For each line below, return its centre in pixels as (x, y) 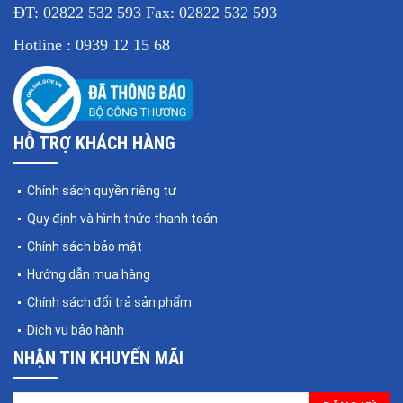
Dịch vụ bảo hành (76, 330)
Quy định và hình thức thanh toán (122, 218)
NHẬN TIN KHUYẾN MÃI (99, 358)
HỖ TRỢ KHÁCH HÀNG (94, 143)
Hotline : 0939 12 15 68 (92, 45)
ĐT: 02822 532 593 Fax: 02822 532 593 (145, 13)
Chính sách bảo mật (85, 246)
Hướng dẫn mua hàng (89, 274)
